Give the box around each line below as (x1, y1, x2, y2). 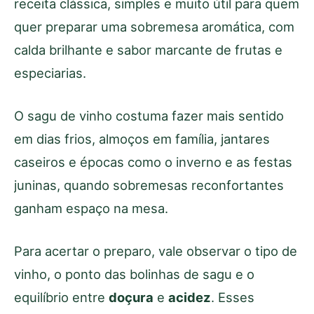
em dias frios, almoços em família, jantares (14, 131, 270, 147)
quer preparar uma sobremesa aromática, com (14, 19, 294, 35)
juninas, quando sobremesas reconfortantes (14, 177, 284, 193)
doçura (109, 289, 153, 306)
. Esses (211, 289, 254, 306)
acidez (168, 289, 211, 306)
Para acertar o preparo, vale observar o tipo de (14, 243, 297, 259)
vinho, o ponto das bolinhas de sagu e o (14, 266, 254, 282)
